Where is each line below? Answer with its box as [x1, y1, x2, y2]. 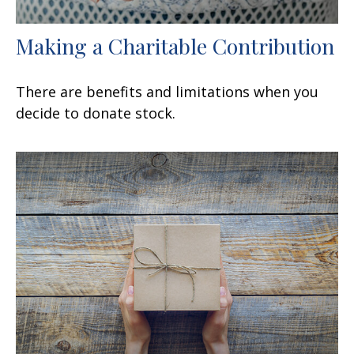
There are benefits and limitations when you [16, 81, 318, 101]
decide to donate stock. [16, 103, 175, 122]
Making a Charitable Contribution [16, 31, 334, 60]
